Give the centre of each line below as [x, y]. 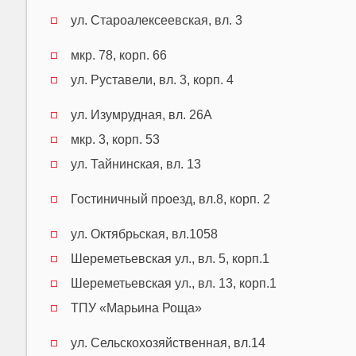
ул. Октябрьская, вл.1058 [144, 234]
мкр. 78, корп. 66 [118, 55]
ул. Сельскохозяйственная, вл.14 [168, 342]
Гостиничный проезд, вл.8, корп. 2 [170, 199]
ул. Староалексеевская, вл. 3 [156, 20]
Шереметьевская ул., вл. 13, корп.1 [173, 283]
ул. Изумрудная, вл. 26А [141, 114]
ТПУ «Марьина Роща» [136, 308]
